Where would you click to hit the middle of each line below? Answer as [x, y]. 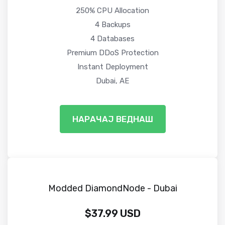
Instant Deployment [113, 67]
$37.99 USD [113, 213]
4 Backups [113, 24]
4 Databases [113, 38]
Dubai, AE [113, 81]
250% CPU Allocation [113, 10]
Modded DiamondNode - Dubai [113, 188]
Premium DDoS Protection [113, 52]
